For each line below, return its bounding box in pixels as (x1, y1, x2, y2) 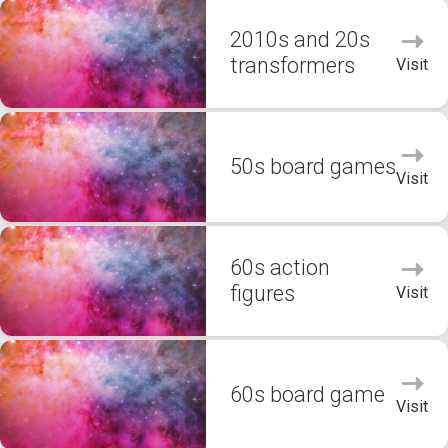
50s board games (230, 154, 396, 179)
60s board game (230, 382, 385, 407)
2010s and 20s (230, 27, 370, 52)
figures (230, 281, 295, 306)
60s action (230, 255, 330, 280)
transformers (230, 53, 355, 78)
